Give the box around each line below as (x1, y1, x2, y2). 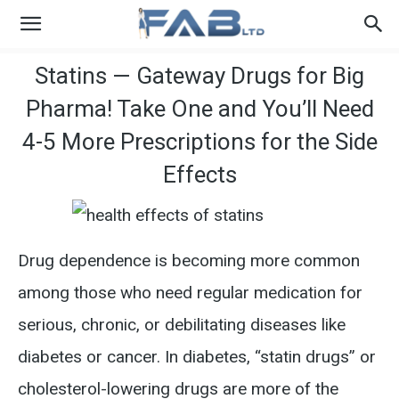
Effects (162, 161, 237, 188)
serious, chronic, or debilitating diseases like (18, 314, 346, 335)
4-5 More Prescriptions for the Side (21, 128, 378, 155)
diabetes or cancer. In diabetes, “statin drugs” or (18, 346, 376, 367)
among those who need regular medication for (18, 282, 362, 303)
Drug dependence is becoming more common (18, 250, 360, 271)
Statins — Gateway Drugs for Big (35, 62, 364, 89)
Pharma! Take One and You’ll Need (25, 95, 374, 122)
